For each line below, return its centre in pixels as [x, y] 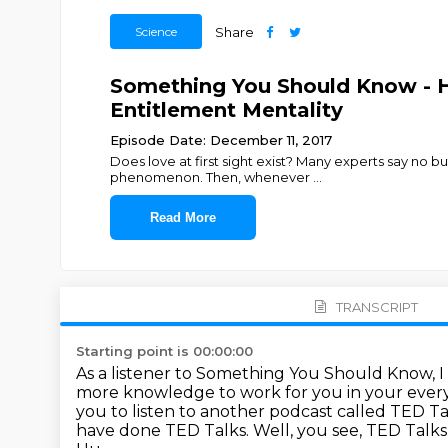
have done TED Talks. [164, 430]
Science [155, 31]
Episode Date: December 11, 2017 [220, 140]
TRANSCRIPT [376, 306]
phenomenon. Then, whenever [211, 177]
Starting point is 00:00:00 [164, 351]
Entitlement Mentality [226, 110]
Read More [182, 217]
